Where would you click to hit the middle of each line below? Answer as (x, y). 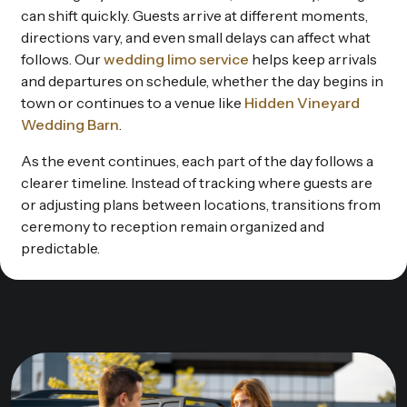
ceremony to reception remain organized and (173, 226)
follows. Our (62, 59)
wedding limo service (176, 59)
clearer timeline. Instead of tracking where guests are (197, 182)
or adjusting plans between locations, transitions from (201, 204)
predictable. (60, 248)
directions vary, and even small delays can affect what (196, 37)
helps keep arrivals (313, 59)
